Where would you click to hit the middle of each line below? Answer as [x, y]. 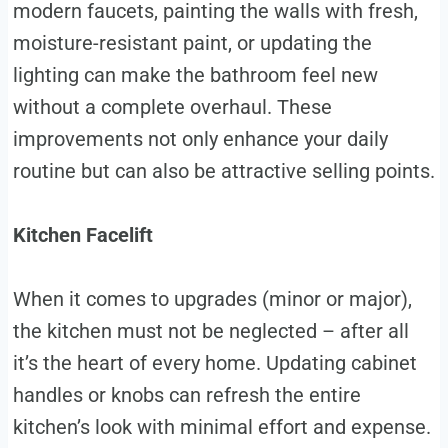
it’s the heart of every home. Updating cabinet [214, 363]
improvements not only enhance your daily [200, 139]
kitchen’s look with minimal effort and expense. [221, 427]
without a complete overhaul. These [172, 107]
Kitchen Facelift [82, 235]
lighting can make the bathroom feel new [195, 75]
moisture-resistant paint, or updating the [192, 43]
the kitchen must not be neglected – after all [210, 331]
